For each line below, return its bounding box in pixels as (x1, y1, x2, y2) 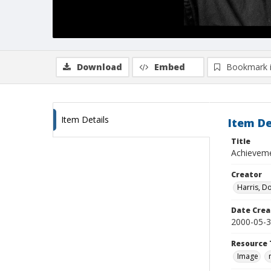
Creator (231, 169, 262, 180)
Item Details (61, 114, 109, 125)
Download (77, 61, 122, 73)
